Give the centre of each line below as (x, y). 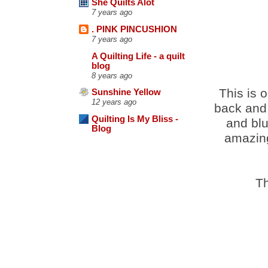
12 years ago (114, 102)
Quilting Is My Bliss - (135, 119)
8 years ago (112, 75)
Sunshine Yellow (126, 92)
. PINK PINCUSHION (134, 30)
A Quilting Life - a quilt (138, 56)
